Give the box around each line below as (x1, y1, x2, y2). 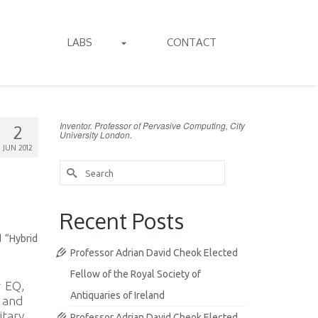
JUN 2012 (2, 143, 33, 152)
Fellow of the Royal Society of (70, 268, 201, 280)
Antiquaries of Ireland (70, 290, 165, 301)
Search (58, 161, 92, 172)
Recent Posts (59, 207, 184, 234)
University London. (59, 128, 132, 141)
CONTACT (166, 35, 216, 49)
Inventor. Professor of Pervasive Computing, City (59, 119, 245, 131)
